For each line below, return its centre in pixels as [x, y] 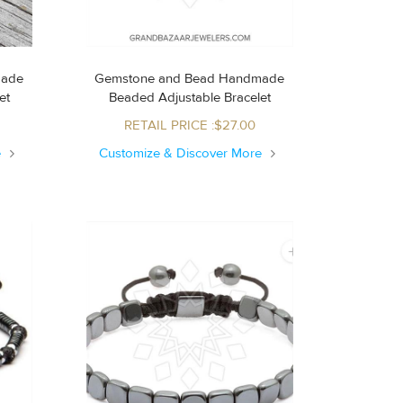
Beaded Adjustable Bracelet [214, 97]
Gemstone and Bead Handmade [190, 78]
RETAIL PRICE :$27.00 [189, 125]
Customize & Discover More [183, 153]
